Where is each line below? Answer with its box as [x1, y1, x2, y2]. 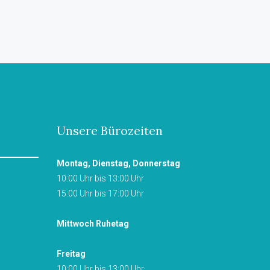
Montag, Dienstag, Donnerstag [56, 158, 180, 168]
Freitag [56, 248, 86, 259]
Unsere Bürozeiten [56, 122, 163, 138]
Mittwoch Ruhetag [56, 218, 129, 228]
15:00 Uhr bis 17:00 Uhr [56, 188, 144, 198]
